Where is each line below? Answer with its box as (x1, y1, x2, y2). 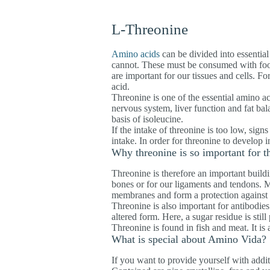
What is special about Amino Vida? (111, 233, 266, 246)
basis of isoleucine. (111, 113, 183, 124)
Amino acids (111, 48, 160, 59)
